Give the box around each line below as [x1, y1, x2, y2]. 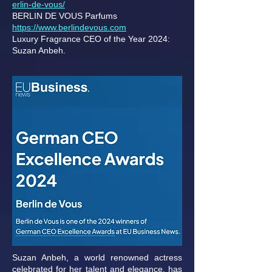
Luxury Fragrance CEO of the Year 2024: [12, 34, 170, 44]
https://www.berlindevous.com [12, 22, 126, 32]
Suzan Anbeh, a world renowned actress [12, 253, 182, 262]
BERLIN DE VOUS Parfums [12, 11, 117, 21]
